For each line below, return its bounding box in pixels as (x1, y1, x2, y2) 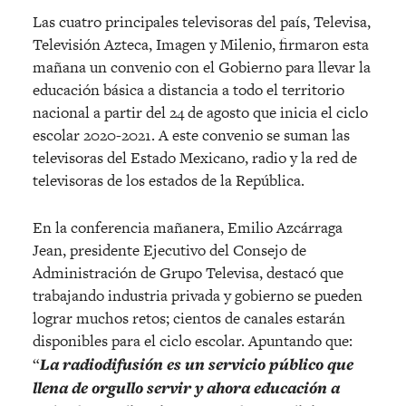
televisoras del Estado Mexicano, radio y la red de (33, 146, 357, 169)
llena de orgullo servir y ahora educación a (33, 376, 340, 398)
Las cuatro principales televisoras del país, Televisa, (33, 10, 371, 33)
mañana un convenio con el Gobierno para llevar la (33, 55, 371, 78)
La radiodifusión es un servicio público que (40, 353, 353, 374)
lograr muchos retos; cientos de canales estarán (33, 306, 345, 329)
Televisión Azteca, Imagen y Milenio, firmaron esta (33, 33, 369, 55)
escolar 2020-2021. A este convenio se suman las (33, 123, 350, 146)
